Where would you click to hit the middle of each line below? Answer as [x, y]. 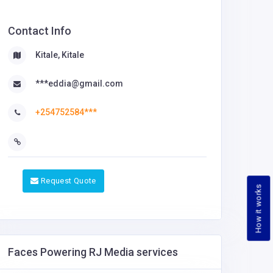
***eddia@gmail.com [79, 84]
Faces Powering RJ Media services [93, 252]
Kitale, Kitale [60, 55]
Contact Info [40, 31]
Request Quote [68, 180]
